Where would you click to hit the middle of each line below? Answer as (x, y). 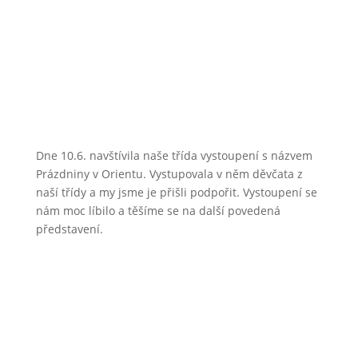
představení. (69, 229)
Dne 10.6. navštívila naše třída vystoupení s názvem (174, 155)
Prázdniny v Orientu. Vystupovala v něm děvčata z (169, 173)
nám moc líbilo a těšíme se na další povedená (158, 210)
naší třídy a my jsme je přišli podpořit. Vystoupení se (176, 192)
